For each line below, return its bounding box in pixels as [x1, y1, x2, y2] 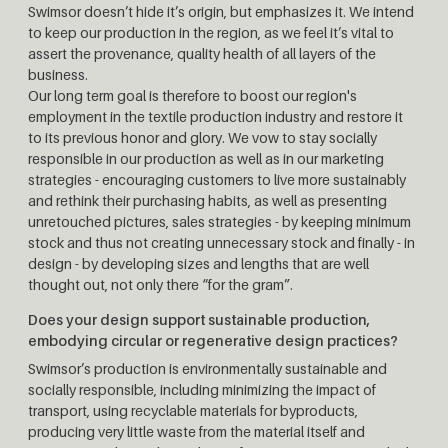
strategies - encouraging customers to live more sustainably [28, 170, 406, 188]
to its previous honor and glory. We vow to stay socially [28, 128, 377, 146]
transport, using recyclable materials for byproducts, [28, 401, 358, 419]
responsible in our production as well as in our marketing [28, 149, 384, 167]
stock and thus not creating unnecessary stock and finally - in [28, 233, 415, 251]
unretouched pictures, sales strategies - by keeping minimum [28, 212, 411, 230]
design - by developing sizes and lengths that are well [28, 254, 369, 272]
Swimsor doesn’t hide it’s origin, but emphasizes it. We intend [28, 2, 414, 20]
